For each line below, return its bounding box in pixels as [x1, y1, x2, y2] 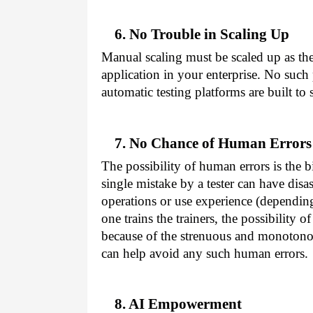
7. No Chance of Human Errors [114, 134, 312, 152]
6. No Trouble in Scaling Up [114, 25, 289, 43]
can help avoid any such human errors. [101, 245, 308, 261]
